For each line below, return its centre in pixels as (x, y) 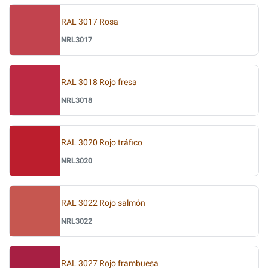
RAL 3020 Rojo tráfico (102, 142)
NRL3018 (77, 100)
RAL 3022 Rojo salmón (103, 203)
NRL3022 (77, 221)
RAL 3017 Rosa (90, 22)
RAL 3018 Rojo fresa (99, 82)
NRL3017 (77, 39)
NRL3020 (77, 160)
